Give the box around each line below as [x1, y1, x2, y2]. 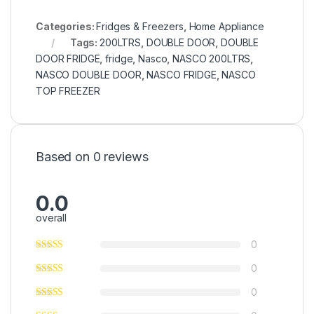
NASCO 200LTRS [172, 52, 251, 64]
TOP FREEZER [36, 84, 100, 97]
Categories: [36, 20, 97, 32]
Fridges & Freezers [96, 20, 184, 32]
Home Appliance [189, 20, 264, 32]
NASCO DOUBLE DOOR [36, 68, 142, 81]
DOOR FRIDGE [36, 52, 100, 64]
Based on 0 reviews [36, 149, 149, 164]
